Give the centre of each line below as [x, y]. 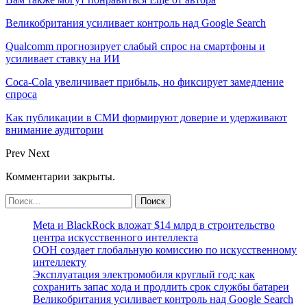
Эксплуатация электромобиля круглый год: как [144, 274]
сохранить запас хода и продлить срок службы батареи [161, 286]
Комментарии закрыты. [60, 176]
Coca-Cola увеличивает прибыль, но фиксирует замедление [145, 82]
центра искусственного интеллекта [115, 237]
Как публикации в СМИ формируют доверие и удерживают [146, 117]
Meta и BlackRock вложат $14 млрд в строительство [154, 225]
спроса [21, 94]
